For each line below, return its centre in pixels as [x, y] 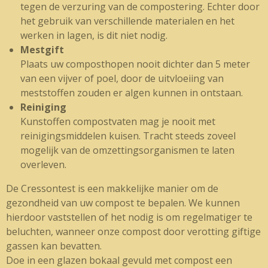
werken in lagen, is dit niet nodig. [94, 35]
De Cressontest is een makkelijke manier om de [112, 188]
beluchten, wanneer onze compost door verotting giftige [133, 232]
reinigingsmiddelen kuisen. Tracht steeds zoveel [128, 136]
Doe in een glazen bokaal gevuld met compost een [119, 260]
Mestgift [42, 50]
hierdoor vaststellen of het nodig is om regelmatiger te [129, 217]
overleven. [43, 165]
